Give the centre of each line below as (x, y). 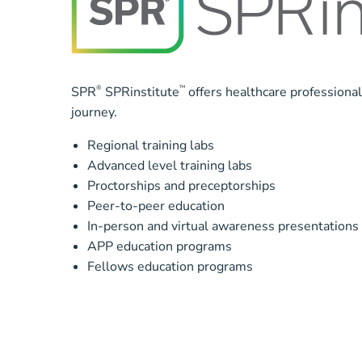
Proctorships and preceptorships (181, 186)
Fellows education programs (170, 267)
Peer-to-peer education (156, 206)
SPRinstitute (141, 93)
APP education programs (160, 247)
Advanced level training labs (170, 166)
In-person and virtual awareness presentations (223, 227)
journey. (94, 113)
